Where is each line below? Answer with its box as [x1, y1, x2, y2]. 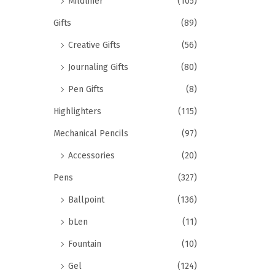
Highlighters [53, 106, 101, 117]
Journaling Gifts [68, 62, 128, 72]
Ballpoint [68, 195, 104, 205]
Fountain [68, 239, 101, 249]
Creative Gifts [68, 40, 120, 50]
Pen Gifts [68, 84, 104, 95]
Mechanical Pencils [53, 128, 128, 139]
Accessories [68, 150, 115, 161]
